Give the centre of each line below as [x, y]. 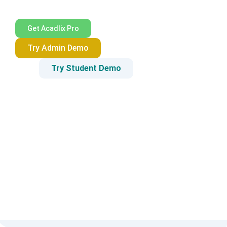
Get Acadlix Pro [53, 28]
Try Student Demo [86, 68]
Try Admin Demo [58, 48]
